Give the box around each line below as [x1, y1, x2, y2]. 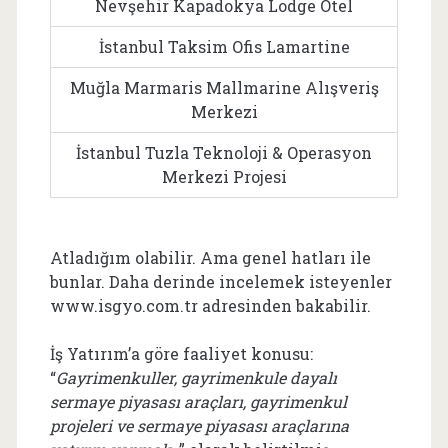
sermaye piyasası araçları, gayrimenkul [49, 391, 347, 412]
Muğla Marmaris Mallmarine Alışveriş [69, 77, 379, 98]
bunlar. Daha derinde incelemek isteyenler [49, 271, 392, 292]
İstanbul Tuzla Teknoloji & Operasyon [76, 142, 372, 163]
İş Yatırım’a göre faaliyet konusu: [49, 343, 313, 364]
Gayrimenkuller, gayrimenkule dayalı [55, 367, 337, 388]
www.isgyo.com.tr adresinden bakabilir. [49, 295, 371, 316]
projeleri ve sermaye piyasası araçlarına [49, 415, 349, 436]
